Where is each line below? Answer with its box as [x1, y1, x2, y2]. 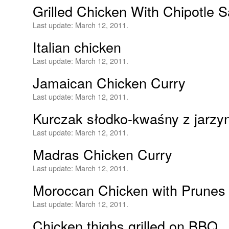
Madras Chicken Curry [33, 144, 172, 164]
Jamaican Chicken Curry [33, 73, 186, 93]
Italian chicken [33, 37, 121, 57]
